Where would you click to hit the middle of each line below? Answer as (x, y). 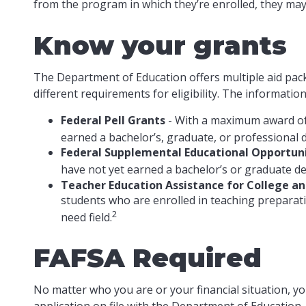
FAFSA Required (147, 258)
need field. (86, 217)
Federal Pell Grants (113, 120)
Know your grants (160, 45)
